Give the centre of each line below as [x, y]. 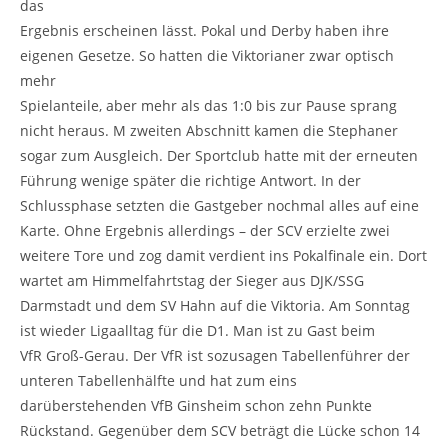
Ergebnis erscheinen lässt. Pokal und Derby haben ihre [204, 30]
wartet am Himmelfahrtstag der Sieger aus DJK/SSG [192, 280]
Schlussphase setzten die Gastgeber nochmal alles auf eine [219, 205]
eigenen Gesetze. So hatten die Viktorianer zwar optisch [207, 55]
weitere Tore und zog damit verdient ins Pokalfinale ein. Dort [223, 255]
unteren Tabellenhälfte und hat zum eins [158, 380]
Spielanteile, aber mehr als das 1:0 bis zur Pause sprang [208, 105]
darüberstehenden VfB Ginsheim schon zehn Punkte [196, 405]
